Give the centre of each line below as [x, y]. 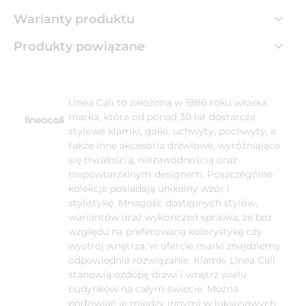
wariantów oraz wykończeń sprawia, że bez [170, 217]
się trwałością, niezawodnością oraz [153, 159]
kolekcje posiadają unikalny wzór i [149, 188]
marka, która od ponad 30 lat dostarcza [162, 116]
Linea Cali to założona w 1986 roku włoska [168, 102]
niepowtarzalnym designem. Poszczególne [170, 174]
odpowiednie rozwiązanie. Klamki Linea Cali [172, 260]
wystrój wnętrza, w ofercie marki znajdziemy [175, 246]
